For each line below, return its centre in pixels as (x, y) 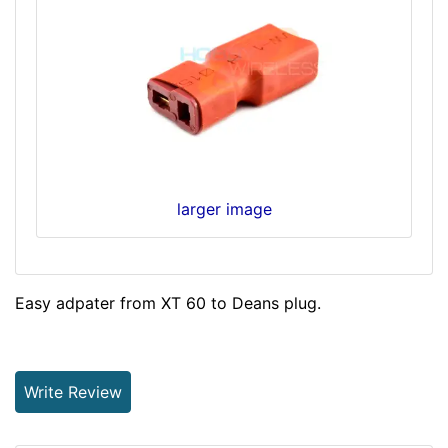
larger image (224, 209)
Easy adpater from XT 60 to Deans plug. (168, 303)
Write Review (73, 392)
